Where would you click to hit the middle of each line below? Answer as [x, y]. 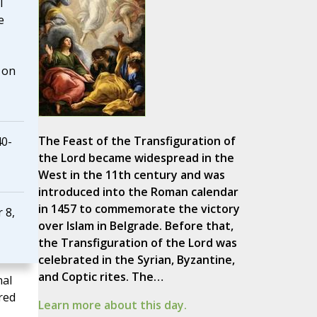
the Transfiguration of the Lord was [137, 243]
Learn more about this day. [112, 305]
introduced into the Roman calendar [138, 192]
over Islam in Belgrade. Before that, [136, 226]
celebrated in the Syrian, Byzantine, [136, 260]
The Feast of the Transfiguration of [137, 141]
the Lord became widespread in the [136, 158]
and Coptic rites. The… [100, 277]
